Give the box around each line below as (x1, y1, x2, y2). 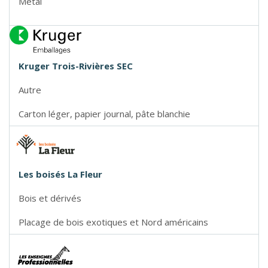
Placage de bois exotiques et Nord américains (19, 216, 208, 229)
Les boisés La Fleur (19, 168, 102, 181)
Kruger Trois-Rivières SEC (19, 60, 133, 72)
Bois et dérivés (19, 192, 81, 205)
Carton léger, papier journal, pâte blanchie (19, 108, 190, 120)
